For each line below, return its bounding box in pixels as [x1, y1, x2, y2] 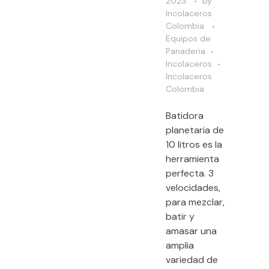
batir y [166, 210, 195, 223]
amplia [166, 238, 194, 252]
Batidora [166, 109, 204, 122]
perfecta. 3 [166, 166, 214, 180]
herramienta [166, 152, 219, 165]
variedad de [166, 253, 218, 266]
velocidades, [166, 181, 220, 194]
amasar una [166, 224, 217, 237]
